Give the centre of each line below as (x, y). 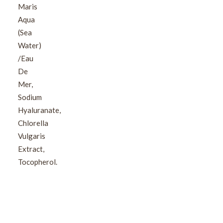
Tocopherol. (38, 162)
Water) (30, 45)
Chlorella (33, 123)
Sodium (30, 97)
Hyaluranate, (39, 110)
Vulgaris (32, 136)
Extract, (31, 149)
